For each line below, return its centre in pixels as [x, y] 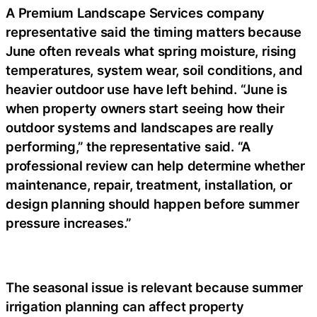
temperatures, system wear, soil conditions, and [154, 70]
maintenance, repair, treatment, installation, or [149, 185]
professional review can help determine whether [155, 166]
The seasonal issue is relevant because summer [155, 287]
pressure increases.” [69, 223]
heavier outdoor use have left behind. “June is [146, 89]
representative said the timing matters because [154, 32]
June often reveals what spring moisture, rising [151, 51]
